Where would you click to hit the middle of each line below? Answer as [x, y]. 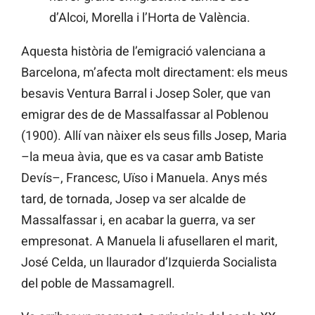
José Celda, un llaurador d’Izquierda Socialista [149, 262]
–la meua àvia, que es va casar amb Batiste [142, 157]
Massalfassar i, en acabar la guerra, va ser [138, 220]
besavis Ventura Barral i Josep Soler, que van [146, 94]
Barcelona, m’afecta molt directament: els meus [154, 72]
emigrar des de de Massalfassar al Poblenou [145, 115]
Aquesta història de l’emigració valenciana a [143, 51]
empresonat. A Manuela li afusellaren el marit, [149, 241]
